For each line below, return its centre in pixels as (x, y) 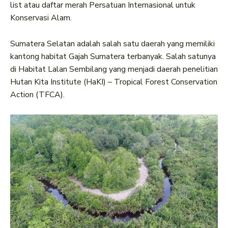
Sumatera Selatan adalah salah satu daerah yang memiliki (112, 44)
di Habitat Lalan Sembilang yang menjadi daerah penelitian (114, 69)
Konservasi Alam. (41, 18)
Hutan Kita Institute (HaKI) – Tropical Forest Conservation (114, 82)
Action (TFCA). (37, 95)
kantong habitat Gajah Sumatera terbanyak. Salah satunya (113, 57)
